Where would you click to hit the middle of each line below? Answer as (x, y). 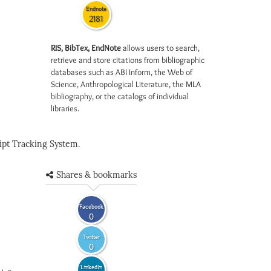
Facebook (91, 206)
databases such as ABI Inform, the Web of (121, 72)
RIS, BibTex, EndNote (86, 48)
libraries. (65, 108)
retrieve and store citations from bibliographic (127, 60)
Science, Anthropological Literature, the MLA (126, 84)
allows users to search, (160, 48)
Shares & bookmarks (96, 175)
